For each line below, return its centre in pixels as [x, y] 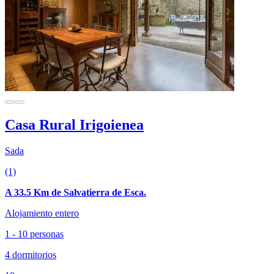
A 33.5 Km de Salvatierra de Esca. [76, 193]
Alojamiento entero [42, 213]
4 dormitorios [31, 255]
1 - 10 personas [34, 234]
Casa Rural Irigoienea [74, 125]
